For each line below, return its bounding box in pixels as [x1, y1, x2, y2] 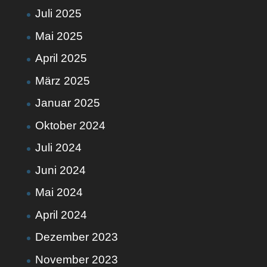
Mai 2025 [35, 29, 83, 42]
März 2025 [35, 74, 90, 87]
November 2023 [35, 253, 118, 266]
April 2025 [35, 52, 87, 64]
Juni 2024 [35, 163, 86, 176]
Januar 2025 [35, 97, 100, 109]
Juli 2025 [35, 7, 82, 20]
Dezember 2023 [35, 231, 118, 243]
